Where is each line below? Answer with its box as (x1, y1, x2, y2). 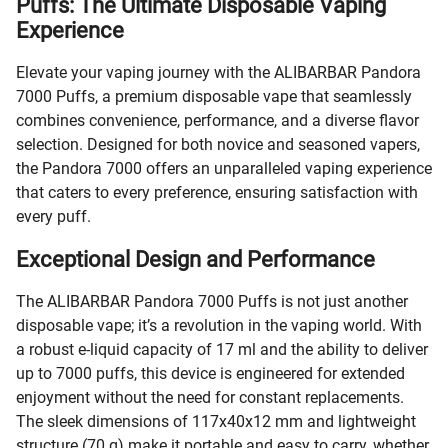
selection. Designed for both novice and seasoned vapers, (16, 134, 420, 154)
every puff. (16, 206, 91, 226)
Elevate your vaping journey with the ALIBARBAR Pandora (16, 62, 421, 82)
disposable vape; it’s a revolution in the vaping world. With (16, 316, 422, 336)
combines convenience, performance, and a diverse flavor (16, 110, 419, 130)
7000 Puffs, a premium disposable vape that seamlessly (16, 86, 412, 106)
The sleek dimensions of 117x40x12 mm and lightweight (16, 412, 416, 432)
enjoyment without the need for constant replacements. (16, 388, 404, 408)
